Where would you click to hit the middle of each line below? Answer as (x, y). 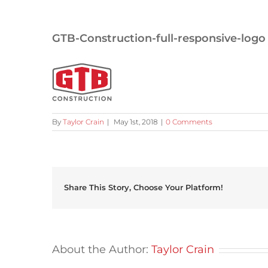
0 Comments (189, 122)
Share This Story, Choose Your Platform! (144, 187)
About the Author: (102, 249)
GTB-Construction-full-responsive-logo (159, 38)
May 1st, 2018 (136, 122)
